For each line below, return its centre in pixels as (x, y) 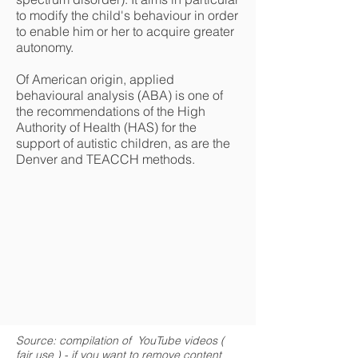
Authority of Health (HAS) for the (106, 127)
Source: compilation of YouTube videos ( (120, 340)
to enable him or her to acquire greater (125, 31)
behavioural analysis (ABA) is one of (119, 95)
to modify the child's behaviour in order (127, 15)
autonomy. (46, 47)
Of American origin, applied (95, 79)
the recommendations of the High (111, 111)
